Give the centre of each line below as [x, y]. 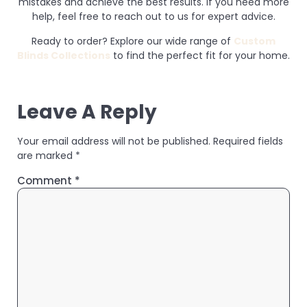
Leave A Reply [87, 112]
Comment [46, 181]
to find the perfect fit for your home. [200, 56]
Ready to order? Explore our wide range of [133, 41]
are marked [46, 156]
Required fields [248, 142]
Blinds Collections [64, 56]
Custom [255, 41]
